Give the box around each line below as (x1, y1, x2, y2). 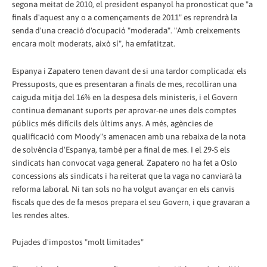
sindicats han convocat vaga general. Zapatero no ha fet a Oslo (12, 157, 237, 167)
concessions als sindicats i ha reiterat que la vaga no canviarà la (12, 170, 241, 181)
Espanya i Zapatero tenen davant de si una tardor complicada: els (12, 66, 247, 76)
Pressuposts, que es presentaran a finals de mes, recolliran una (12, 79, 237, 89)
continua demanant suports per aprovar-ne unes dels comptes (12, 105, 237, 115)
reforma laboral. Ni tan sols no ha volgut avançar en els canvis (12, 184, 235, 194)
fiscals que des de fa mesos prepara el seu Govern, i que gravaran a (12, 197, 250, 207)
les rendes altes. (12, 210, 69, 220)
